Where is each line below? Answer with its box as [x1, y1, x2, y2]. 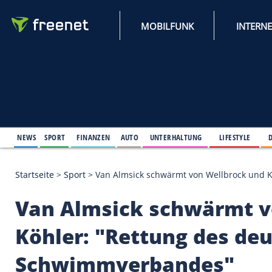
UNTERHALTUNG [180, 158, 243, 172]
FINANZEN [92, 158, 133, 172]
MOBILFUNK [169, 24, 234, 39]
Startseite [18, 203, 66, 217]
